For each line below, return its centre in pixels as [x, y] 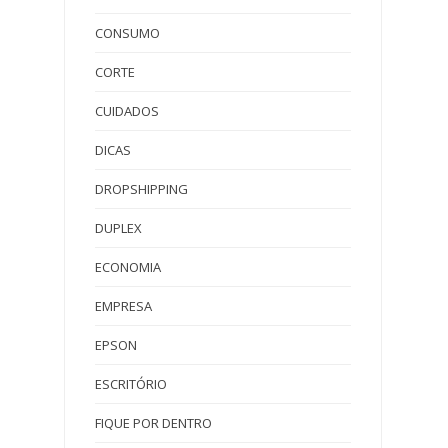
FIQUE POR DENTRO [153, 422]
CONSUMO [127, 32]
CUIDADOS [127, 110]
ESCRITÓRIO [131, 383]
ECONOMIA [128, 266]
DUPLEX [118, 227]
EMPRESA [123, 305]
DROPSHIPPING [141, 188]
